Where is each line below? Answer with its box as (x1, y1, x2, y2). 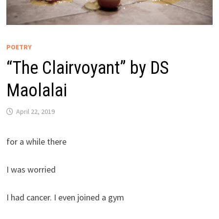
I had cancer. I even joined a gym (6, 192, 124, 203)
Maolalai (6, 80, 67, 101)
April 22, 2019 (16, 107, 55, 116)
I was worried (6, 164, 56, 175)
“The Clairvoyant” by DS (6, 58, 169, 79)
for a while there (6, 136, 66, 148)
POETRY (6, 43, 32, 52)
